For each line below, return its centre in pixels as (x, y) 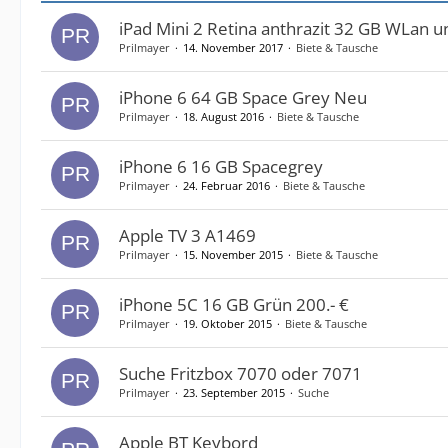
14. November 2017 (233, 47)
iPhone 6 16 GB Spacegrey (221, 166)
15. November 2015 (233, 254)
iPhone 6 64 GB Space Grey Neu (243, 97)
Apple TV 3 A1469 (187, 235)
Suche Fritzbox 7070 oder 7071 (240, 373)
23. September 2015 (234, 392)
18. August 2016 (223, 116)
